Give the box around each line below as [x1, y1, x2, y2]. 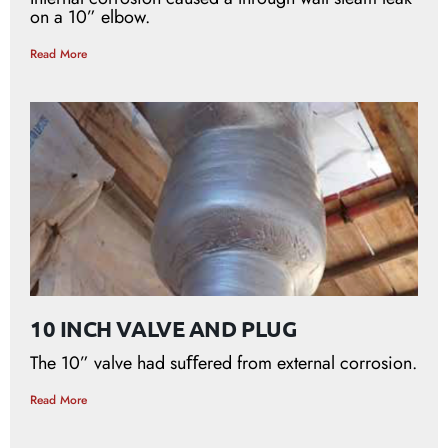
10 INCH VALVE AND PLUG [30, 314, 297, 342]
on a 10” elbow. [30, 3, 150, 30]
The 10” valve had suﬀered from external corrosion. [30, 349, 417, 376]
